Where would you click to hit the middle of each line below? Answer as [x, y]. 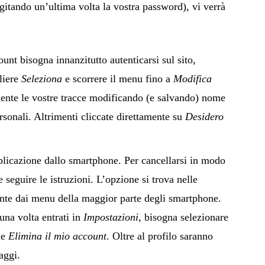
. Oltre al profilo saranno [160, 236]
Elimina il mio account [57, 236]
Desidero [204, 117]
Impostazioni [111, 217]
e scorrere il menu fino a [118, 79]
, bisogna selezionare [183, 217]
